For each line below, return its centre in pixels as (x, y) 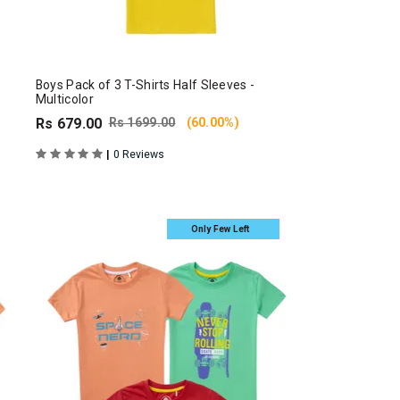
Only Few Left (221, 229)
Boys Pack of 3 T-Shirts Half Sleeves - (145, 84)
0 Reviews (138, 154)
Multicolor (64, 99)
